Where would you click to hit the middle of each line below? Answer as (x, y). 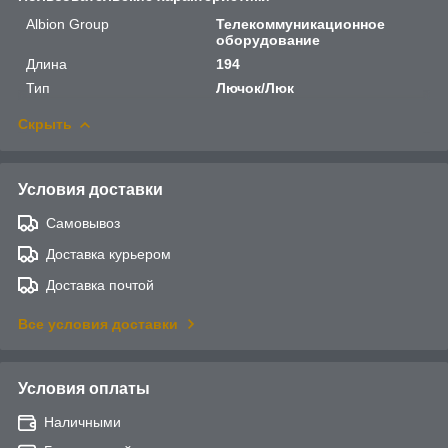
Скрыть (45, 123)
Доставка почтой (100, 284)
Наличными (82, 421)
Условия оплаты (84, 388)
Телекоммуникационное (301, 23)
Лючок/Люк (255, 87)
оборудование (268, 39)
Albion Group (67, 23)
